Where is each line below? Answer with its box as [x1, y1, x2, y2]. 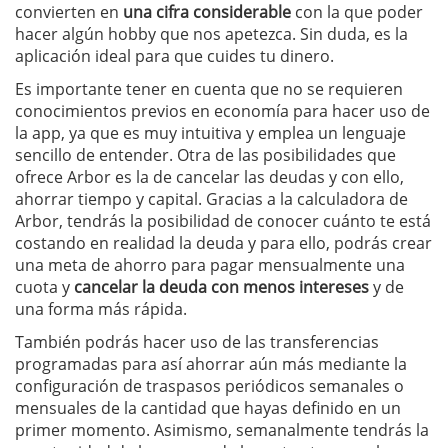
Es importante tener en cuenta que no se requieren [15, 77, 403, 100]
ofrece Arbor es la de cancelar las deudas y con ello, [15, 165, 404, 188]
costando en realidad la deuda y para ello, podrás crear [15, 231, 432, 254]
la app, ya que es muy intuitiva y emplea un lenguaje [15, 121, 406, 144]
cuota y [15, 275, 70, 298]
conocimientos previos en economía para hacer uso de [15, 99, 430, 122]
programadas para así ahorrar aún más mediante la [15, 352, 407, 375]
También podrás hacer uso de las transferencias [15, 330, 379, 353]
